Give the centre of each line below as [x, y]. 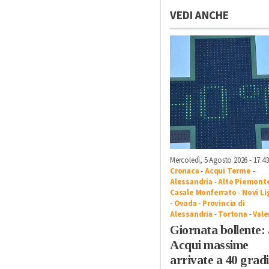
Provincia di [224, 203]
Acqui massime [209, 245]
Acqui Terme [228, 171]
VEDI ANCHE [199, 16]
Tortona [233, 214]
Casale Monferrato [203, 192]
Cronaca [185, 171]
